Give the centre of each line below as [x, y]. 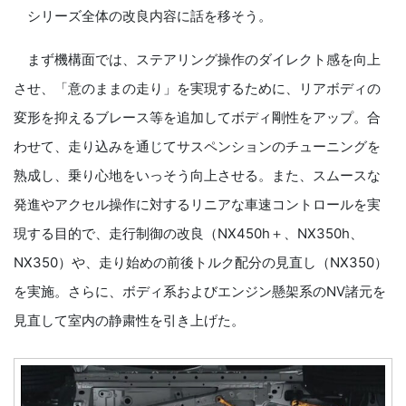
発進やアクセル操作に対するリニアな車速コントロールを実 [197, 204]
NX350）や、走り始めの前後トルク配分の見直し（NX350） [201, 262]
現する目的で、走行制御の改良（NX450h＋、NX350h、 [188, 233]
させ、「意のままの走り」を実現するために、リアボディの [197, 88]
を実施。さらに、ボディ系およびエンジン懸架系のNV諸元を [200, 291]
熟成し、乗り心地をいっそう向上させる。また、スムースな [197, 175]
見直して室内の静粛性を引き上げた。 [129, 320]
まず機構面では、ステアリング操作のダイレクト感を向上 [197, 59]
